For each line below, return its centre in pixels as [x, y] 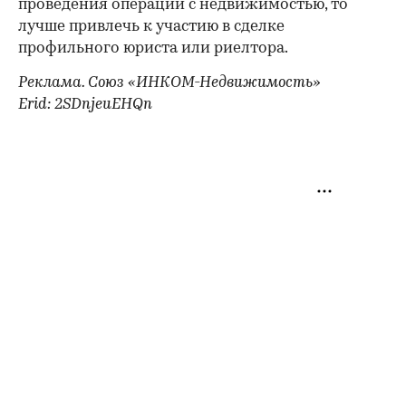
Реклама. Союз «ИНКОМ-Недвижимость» [169, 82]
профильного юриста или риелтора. [153, 48]
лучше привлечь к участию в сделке [151, 26]
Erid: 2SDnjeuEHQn [85, 104]
